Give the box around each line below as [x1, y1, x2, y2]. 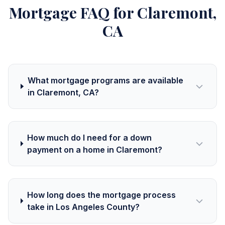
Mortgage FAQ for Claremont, [9, 3, 216, 23]
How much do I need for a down [27, 133, 152, 143]
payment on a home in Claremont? [27, 145, 162, 155]
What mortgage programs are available [27, 75, 183, 85]
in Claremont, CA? [27, 87, 99, 97]
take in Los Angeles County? [27, 202, 140, 212]
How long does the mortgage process [27, 190, 176, 200]
